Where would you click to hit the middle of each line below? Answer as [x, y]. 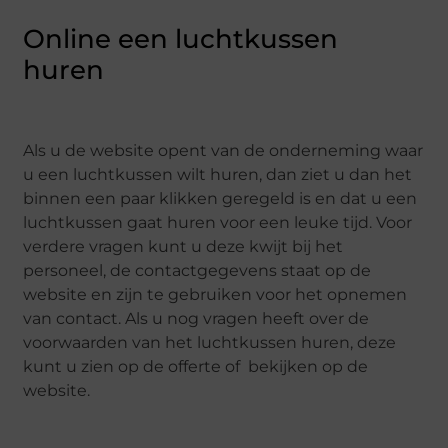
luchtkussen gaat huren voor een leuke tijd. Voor [220, 223]
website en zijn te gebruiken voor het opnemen [215, 295]
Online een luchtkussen [181, 38]
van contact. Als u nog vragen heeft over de [196, 319]
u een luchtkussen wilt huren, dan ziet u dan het [218, 175]
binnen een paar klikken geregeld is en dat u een [220, 199]
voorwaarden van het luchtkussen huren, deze [210, 343]
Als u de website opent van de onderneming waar [223, 151]
